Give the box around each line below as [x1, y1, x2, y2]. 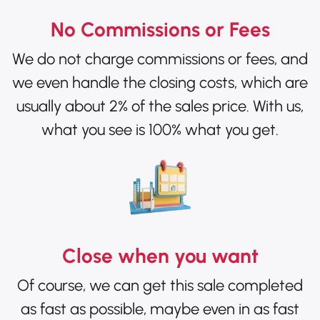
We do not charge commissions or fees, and [12, 49, 308, 69]
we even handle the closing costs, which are [12, 72, 308, 92]
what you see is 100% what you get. [41, 119, 279, 139]
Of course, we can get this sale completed [17, 275, 303, 295]
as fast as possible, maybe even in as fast [21, 299, 299, 319]
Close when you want [61, 243, 259, 268]
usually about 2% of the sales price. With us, [16, 96, 304, 116]
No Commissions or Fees [50, 16, 270, 41]
